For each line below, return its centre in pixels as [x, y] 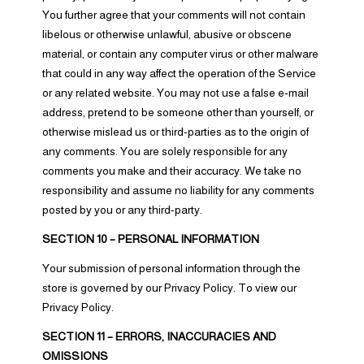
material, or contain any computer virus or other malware [180, 54]
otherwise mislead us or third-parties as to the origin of [175, 132]
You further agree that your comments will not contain [173, 15]
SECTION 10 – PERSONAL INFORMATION [150, 239]
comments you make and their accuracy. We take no [171, 171]
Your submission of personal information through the [171, 268]
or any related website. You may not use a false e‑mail [175, 93]
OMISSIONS [75, 356]
